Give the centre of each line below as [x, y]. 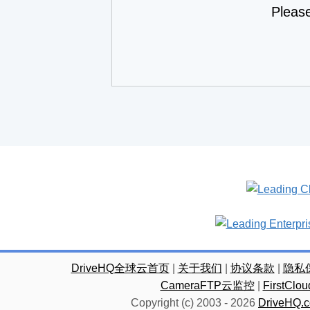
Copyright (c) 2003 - [181, 303]
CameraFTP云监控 [207, 285]
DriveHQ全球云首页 [120, 268]
